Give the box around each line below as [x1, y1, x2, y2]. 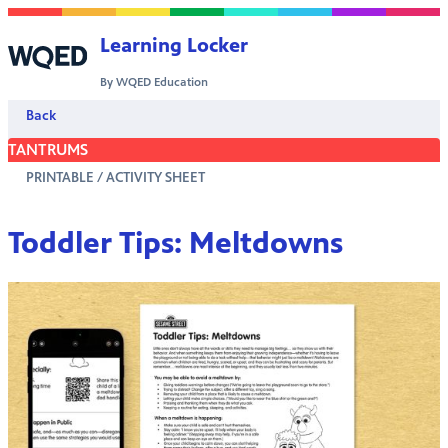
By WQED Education [100, 75, 209, 89]
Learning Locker [100, 34, 249, 57]
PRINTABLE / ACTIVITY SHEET [25, 169, 205, 186]
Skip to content [7, 9, 115, 28]
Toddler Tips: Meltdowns [8, 224, 343, 261]
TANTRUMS [8, 140, 88, 159]
